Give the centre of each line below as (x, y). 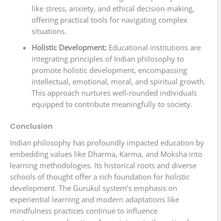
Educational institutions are (153, 48)
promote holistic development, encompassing (109, 70)
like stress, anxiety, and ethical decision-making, (113, 9)
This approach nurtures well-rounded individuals (114, 93)
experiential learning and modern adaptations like (94, 200)
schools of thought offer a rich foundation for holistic (100, 177)
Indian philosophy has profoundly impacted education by (107, 143)
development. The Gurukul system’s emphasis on (93, 188)
